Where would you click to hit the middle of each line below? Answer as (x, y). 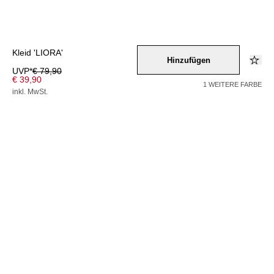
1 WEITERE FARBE (232, 84)
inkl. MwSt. (30, 92)
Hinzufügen (188, 60)
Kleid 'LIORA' (38, 53)
